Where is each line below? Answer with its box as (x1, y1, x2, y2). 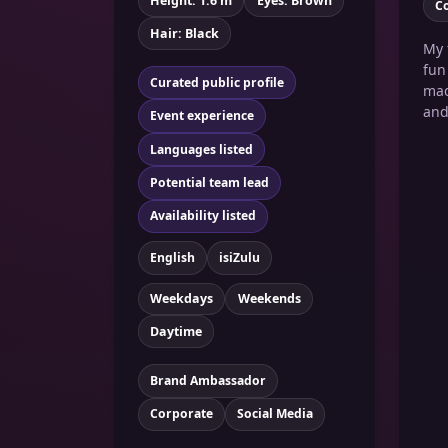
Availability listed (149, 207, 256, 225)
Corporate (149, 405, 213, 423)
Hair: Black (150, 24, 220, 42)
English (149, 248, 195, 266)
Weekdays (150, 290, 214, 308)
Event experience (149, 107, 254, 125)
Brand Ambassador (149, 371, 266, 389)
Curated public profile (149, 73, 284, 91)
